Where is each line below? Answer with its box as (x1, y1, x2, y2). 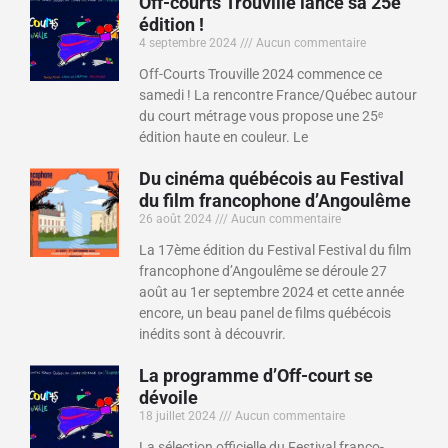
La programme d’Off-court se (139, 364, 374, 386)
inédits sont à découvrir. (139, 325, 287, 342)
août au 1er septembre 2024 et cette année (139, 283, 405, 300)
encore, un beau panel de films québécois (139, 304, 392, 321)
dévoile (139, 386, 199, 408)
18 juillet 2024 (139, 408, 220, 423)
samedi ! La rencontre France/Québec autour (139, 86, 418, 103)
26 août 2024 (139, 211, 216, 226)
